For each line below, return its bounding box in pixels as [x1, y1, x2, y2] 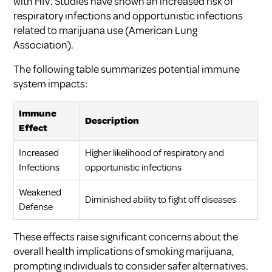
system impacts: [13, 76, 88, 90]
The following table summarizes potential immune [13, 62, 240, 76]
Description [85, 114, 140, 127]
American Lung [129, 23, 198, 37]
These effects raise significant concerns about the [13, 229, 239, 243]
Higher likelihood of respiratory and [85, 146, 225, 159]
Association [13, 38, 68, 52]
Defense [19, 200, 53, 213]
